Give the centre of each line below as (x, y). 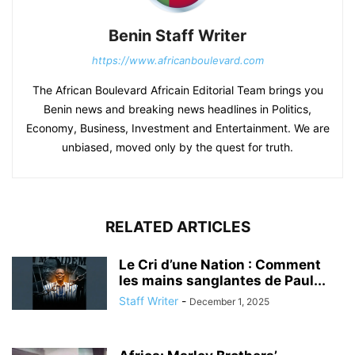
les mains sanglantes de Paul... (222, 281)
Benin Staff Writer (177, 36)
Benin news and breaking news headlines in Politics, (177, 109)
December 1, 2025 (229, 302)
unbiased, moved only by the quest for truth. (177, 147)
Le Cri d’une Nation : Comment (220, 265)
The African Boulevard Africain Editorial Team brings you (177, 90)
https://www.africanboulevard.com (177, 61)
